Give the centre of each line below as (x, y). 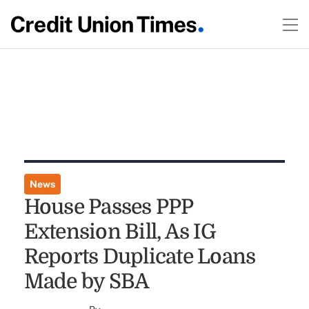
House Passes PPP (108, 207)
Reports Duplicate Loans (140, 257)
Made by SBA (87, 281)
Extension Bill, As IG (120, 232)
